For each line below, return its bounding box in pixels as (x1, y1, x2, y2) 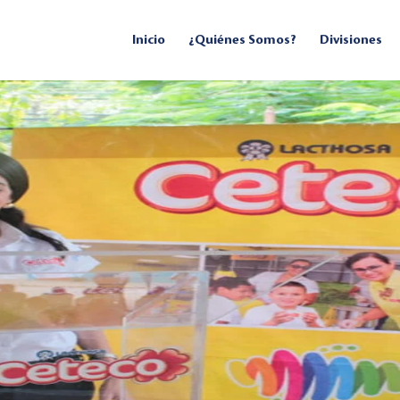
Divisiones (320, 33, 382, 47)
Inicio (132, 33, 165, 47)
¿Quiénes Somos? (188, 33, 296, 47)
